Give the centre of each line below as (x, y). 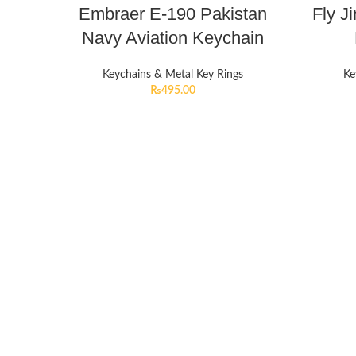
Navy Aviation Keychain (173, 38)
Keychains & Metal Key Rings (173, 75)
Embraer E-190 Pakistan (173, 14)
